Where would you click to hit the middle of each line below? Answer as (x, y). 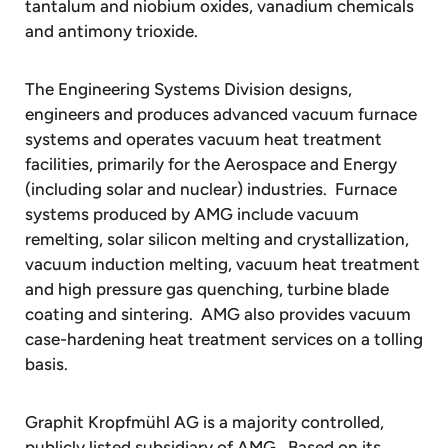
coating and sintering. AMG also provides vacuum (218, 313)
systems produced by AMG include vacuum (192, 213)
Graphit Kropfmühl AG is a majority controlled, (204, 421)
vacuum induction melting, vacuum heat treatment (222, 263)
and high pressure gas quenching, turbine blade (207, 288)
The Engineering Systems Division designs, (188, 88)
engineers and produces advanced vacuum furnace (221, 113)
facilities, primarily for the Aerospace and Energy (211, 163)
